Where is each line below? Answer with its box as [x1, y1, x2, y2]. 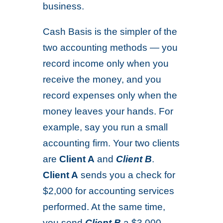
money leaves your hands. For [43, 106, 174, 116]
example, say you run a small [43, 122, 168, 132]
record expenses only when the [43, 90, 178, 101]
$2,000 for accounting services [43, 186, 175, 196]
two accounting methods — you [43, 42, 178, 53]
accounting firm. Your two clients [43, 138, 180, 148]
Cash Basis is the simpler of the [43, 26, 178, 37]
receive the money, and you [43, 74, 162, 85]
